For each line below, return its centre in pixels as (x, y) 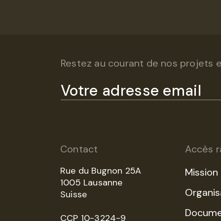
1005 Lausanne (92, 183)
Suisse (74, 194)
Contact (79, 149)
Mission (202, 172)
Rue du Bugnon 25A (101, 171)
